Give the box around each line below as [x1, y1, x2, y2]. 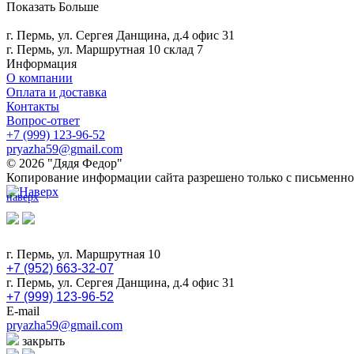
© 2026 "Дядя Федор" [6, 156, 122, 170]
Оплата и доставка [6, 85, 107, 99]
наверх [6, 191, 39, 203]
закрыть [19, 334, 65, 348]
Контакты [6, 100, 59, 113]
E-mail [6, 304, 40, 318]
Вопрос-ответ [6, 114, 80, 127]
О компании [6, 71, 73, 85]
